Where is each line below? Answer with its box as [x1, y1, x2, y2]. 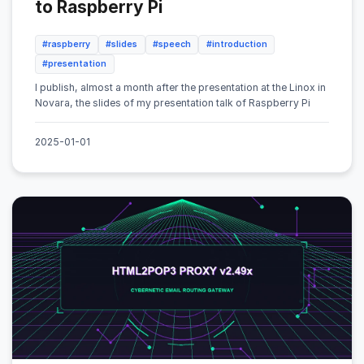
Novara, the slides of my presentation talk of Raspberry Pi [35, 96, 310, 109]
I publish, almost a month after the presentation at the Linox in [35, 80, 326, 93]
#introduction [206, 39, 267, 50]
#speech [152, 39, 191, 50]
